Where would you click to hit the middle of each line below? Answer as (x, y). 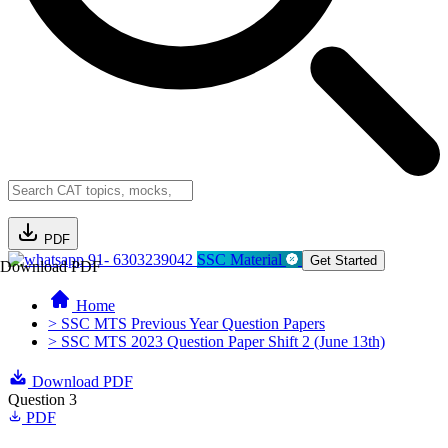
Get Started (343, 260)
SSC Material (241, 259)
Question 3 (42, 399)
